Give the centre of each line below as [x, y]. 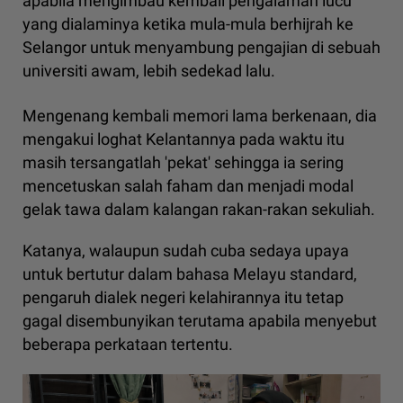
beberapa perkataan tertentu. [128, 345]
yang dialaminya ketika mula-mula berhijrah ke [188, 24]
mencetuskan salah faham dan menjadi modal [188, 186]
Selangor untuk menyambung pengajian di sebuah [201, 48]
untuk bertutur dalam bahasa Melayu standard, [190, 274]
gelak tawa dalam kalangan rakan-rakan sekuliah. [199, 210]
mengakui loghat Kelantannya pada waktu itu [184, 139]
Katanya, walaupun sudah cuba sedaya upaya [186, 251]
